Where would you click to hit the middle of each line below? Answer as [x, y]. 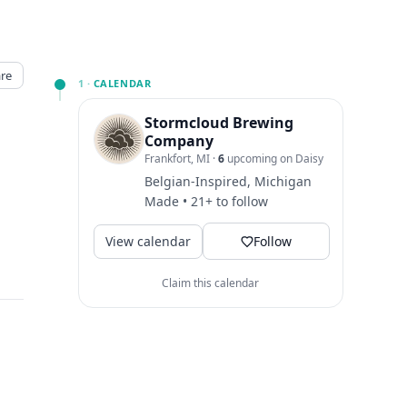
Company [179, 141]
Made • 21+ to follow [206, 201]
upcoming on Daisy [273, 159]
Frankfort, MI [178, 159]
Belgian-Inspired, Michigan [228, 181]
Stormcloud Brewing [218, 123]
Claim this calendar [211, 283]
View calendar [148, 241]
